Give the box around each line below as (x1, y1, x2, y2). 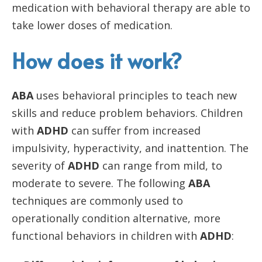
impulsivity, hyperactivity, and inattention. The (12, 141, 249, 155)
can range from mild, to (99, 158, 222, 173)
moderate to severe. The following (12, 176, 188, 190)
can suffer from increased (68, 123, 201, 137)
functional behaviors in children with (12, 229, 200, 243)
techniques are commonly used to (12, 194, 183, 208)
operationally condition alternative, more (12, 211, 220, 225)
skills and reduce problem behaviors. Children (12, 106, 243, 120)
